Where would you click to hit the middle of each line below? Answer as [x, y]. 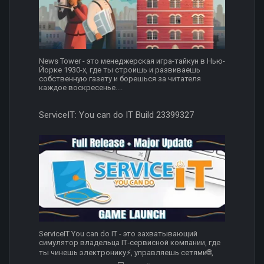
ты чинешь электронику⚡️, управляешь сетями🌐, [126, 253]
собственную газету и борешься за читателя [120, 78]
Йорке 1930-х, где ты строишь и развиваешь [120, 70]
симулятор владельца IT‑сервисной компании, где [130, 243]
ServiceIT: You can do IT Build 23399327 [116, 115]
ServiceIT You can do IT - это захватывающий [118, 234]
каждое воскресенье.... [81, 87]
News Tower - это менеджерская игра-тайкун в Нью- [132, 61]
